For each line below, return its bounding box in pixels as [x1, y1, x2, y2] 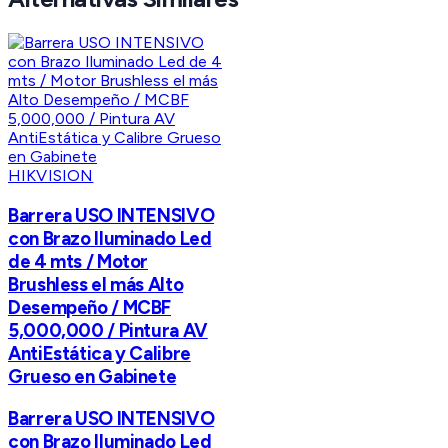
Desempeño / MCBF [8, 295, 172, 319]
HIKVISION [8, 166, 94, 186]
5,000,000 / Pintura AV [8, 318, 208, 342]
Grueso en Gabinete [8, 364, 177, 388]
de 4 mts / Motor [8, 249, 149, 273]
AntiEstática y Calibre [8, 341, 191, 365]
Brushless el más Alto [8, 272, 184, 296]
